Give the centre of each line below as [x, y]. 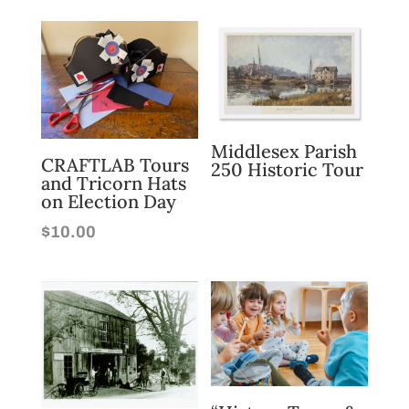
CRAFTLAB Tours [115, 164]
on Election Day [108, 201]
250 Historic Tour [288, 170]
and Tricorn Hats [113, 183]
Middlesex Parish [284, 152]
